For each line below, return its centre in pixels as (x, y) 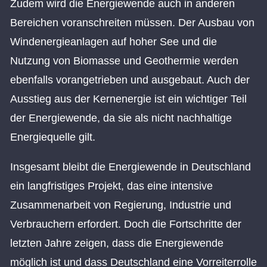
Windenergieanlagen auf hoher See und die (114, 41)
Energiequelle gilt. (53, 137)
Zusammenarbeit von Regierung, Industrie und (121, 205)
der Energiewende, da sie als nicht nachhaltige (121, 118)
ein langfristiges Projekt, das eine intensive (111, 186)
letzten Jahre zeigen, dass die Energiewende (117, 243)
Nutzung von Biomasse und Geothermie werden (124, 60)
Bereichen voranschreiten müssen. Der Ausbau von (132, 22)
